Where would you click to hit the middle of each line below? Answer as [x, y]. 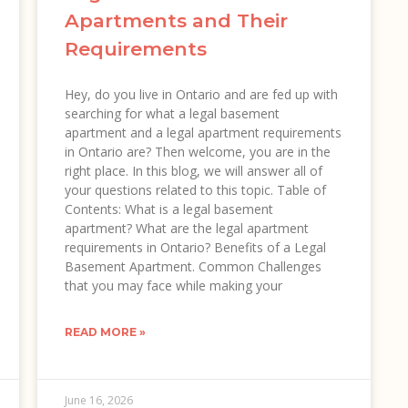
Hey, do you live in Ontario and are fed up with [201, 94]
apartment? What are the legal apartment [186, 228]
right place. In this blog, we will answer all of [193, 170]
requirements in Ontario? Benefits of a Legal [195, 247]
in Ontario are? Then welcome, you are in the [197, 151]
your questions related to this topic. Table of [195, 189]
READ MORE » [105, 331]
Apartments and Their [176, 20]
